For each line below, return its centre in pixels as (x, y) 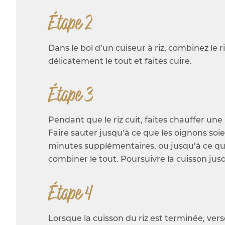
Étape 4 (70, 193)
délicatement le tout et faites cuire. (120, 62)
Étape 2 (70, 23)
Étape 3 (71, 95)
